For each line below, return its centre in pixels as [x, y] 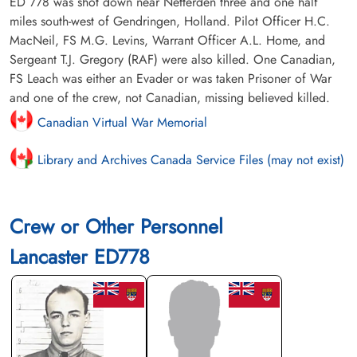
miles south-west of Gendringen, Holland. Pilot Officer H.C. [170, 22]
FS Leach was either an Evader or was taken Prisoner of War [171, 79]
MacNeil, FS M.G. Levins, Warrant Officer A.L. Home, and [167, 41]
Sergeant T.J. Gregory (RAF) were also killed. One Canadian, [173, 60]
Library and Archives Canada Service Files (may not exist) [189, 160]
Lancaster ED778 [80, 257]
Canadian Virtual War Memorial [120, 123]
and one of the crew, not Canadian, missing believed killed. [170, 98]
